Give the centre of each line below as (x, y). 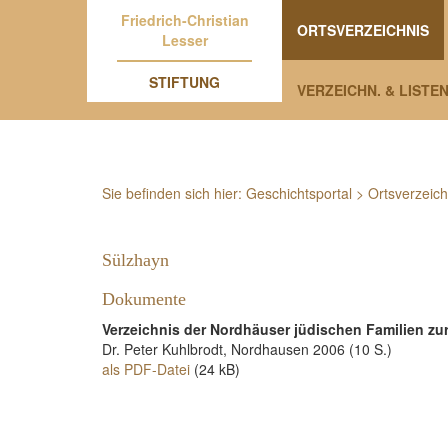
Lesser (184, 40)
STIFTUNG (184, 82)
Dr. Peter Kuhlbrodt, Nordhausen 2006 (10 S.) (247, 349)
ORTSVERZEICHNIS (363, 30)
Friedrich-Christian (184, 20)
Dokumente (144, 299)
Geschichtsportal (299, 193)
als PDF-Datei (146, 369)
